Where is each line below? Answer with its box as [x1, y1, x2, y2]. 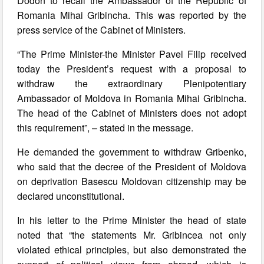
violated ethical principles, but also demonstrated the [17, 242, 246, 256]
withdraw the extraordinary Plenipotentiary [17, 76, 246, 90]
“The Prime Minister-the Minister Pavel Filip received [17, 47, 246, 61]
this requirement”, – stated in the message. [17, 120, 194, 134]
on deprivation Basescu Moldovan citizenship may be [17, 174, 246, 188]
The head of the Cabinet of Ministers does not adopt [17, 105, 246, 120]
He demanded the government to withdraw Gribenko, [17, 144, 246, 159]
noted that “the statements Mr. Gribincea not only [17, 227, 246, 242]
